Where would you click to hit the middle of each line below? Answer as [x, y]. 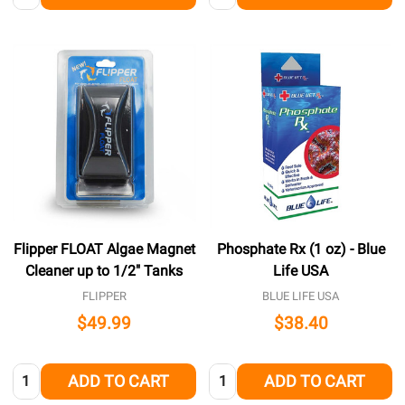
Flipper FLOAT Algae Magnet [104, 250]
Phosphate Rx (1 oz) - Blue [301, 250]
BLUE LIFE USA [301, 297]
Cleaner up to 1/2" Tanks [104, 271]
